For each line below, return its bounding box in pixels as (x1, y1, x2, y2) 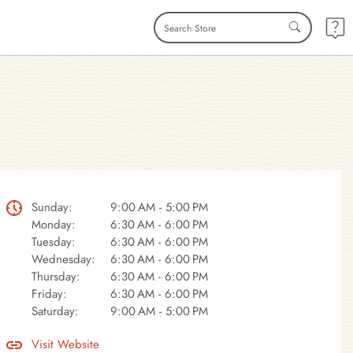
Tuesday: (31, 233, 76, 251)
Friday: (31, 285, 67, 303)
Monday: (31, 216, 76, 233)
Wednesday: (31, 251, 95, 268)
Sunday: (31, 199, 72, 216)
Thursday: (31, 268, 80, 285)
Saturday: (31, 303, 79, 320)
